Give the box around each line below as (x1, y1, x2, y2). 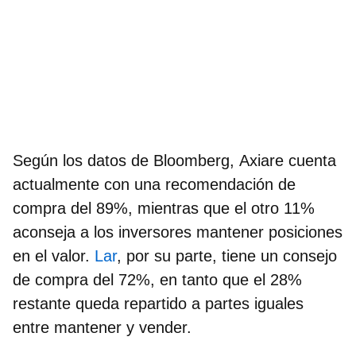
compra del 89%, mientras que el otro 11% (13, 199, 315, 217)
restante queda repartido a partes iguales (13, 294, 304, 312)
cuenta (288, 151, 336, 169)
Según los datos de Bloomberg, (13, 151, 239, 169)
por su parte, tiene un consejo (122, 246, 337, 265)
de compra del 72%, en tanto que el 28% (13, 270, 302, 288)
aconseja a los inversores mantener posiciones (13, 222, 342, 241)
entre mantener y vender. (13, 318, 192, 336)
